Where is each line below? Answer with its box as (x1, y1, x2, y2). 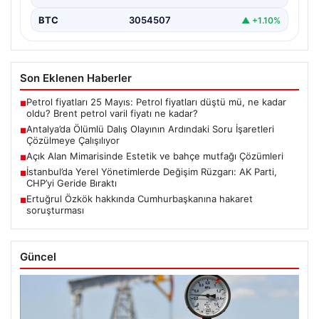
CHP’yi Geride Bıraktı (26, 177, 117, 189)
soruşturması (26, 204, 84, 216)
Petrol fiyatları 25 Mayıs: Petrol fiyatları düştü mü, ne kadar (26, 96, 286, 108)
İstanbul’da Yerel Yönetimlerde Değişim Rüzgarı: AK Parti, (26, 166, 277, 178)
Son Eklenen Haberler (20, 71, 132, 85)
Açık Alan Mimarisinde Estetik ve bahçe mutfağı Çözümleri (26, 150, 283, 162)
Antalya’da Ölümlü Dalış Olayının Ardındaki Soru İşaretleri (26, 123, 274, 135)
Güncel (20, 250, 56, 264)
